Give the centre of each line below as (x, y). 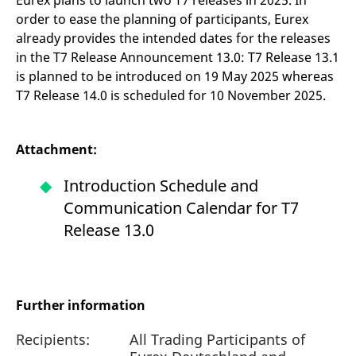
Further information (81, 305)
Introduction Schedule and (161, 186)
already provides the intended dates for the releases (173, 38)
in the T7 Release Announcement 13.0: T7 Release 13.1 (178, 57)
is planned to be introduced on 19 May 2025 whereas (175, 76)
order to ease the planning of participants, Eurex (162, 19)
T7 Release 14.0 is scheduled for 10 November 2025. (171, 95)
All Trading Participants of (217, 339)
